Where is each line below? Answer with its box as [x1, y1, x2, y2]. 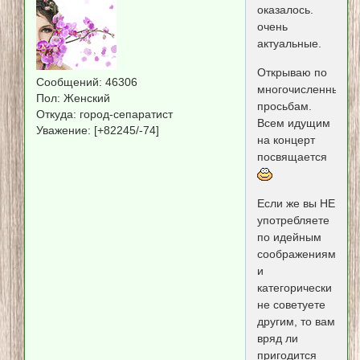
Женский [60, 92, 111, 104]
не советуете [256, 298, 325, 312]
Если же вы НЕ [256, 197, 335, 211]
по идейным [256, 231, 321, 244]
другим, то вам [256, 315, 335, 329]
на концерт [256, 133, 315, 146]
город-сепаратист [76, 108, 174, 121]
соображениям [256, 247, 336, 261]
